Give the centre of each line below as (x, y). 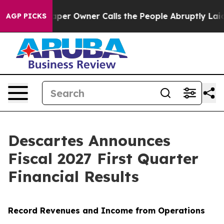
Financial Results (73, 176)
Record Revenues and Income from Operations (106, 210)
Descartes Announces (89, 140)
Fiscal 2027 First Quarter (103, 158)
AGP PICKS (26, 16)
